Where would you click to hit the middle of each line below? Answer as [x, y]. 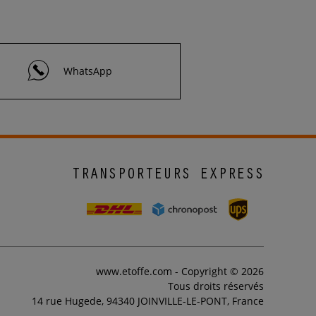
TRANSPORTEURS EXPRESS [167, 175]
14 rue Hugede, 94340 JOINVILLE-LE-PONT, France [147, 301]
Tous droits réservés [215, 286]
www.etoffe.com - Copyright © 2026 [180, 272]
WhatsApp [88, 71]
